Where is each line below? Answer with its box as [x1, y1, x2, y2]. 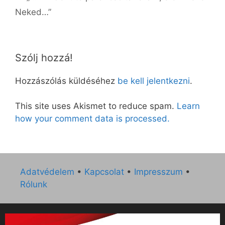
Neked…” [15, 7, 51, 17]
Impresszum [134, 166, 183, 177]
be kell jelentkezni [118, 75, 190, 86]
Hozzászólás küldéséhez [15, 75, 118, 86]
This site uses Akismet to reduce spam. [15, 101, 177, 111]
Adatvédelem [20, 166, 74, 177]
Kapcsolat [84, 166, 124, 177]
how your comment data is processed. [15, 114, 170, 124]
